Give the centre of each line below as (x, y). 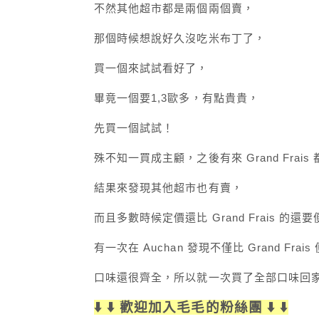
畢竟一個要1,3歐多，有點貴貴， (177, 98)
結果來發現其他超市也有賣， (168, 187)
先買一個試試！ (134, 127)
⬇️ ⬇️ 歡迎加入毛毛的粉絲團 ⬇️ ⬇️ (191, 307)
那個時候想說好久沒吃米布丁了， (180, 38)
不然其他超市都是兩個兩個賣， (174, 8)
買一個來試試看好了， (151, 68)
